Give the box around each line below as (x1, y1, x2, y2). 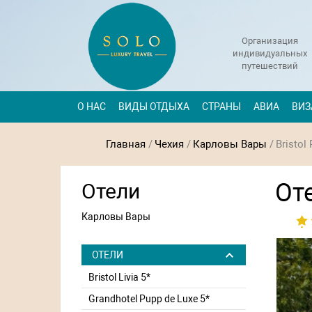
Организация (241, 36, 298, 46)
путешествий (241, 61, 298, 71)
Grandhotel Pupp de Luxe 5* (88, 292, 210, 304)
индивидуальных (232, 48, 307, 58)
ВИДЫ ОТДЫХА (118, 101, 189, 113)
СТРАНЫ (202, 101, 241, 113)
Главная (106, 137, 146, 150)
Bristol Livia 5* (88, 271, 150, 283)
